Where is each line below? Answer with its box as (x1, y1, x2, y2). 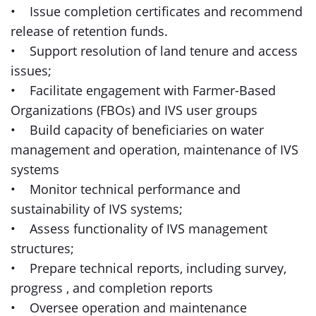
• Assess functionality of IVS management (11, 220, 267, 237)
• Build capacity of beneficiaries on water (11, 121, 264, 138)
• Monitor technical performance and (11, 181, 241, 197)
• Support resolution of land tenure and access (11, 42, 298, 59)
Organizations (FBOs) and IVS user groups (11, 102, 261, 119)
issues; (11, 62, 55, 79)
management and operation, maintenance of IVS (11, 141, 298, 158)
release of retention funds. (11, 23, 171, 39)
